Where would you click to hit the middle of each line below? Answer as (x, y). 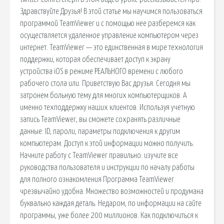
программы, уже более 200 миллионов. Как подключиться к (109, 215)
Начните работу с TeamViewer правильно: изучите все (99, 155)
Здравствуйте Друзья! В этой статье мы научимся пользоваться (111, 11)
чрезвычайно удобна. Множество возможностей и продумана (112, 191)
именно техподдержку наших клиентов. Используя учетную (107, 107)
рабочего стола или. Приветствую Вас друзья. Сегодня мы (105, 83)
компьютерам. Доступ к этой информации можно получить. (107, 143)
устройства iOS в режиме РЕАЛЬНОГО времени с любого (101, 71)
